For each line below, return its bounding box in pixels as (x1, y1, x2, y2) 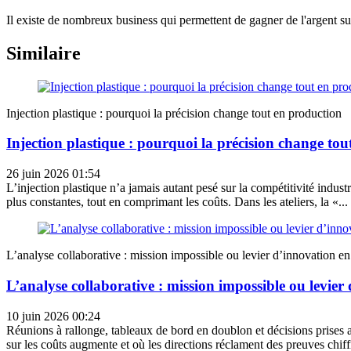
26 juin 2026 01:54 (6, 167, 100, 181)
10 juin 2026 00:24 (6, 309, 100, 323)
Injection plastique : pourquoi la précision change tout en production (6, 106, 342, 120)
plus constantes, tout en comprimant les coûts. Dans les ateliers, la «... (6, 195, 348, 209)
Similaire (6, 42, 81, 63)
